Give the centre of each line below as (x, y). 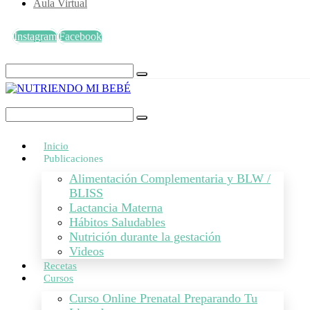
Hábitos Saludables (117, 222)
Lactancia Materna (116, 208)
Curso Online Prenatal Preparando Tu (163, 298)
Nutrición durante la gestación (145, 237)
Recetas (60, 266)
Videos (86, 251)
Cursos (58, 278)
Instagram (35, 36)
